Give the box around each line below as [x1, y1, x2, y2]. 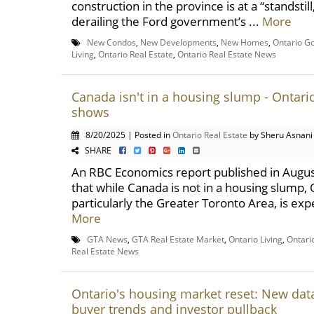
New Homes [221, 36, 268, 48]
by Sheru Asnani [247, 129, 313, 140]
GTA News [87, 233, 128, 245]
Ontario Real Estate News [177, 48, 276, 60]
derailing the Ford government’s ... [71, 13, 262, 29]
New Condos [87, 36, 136, 48]
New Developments [140, 36, 217, 48]
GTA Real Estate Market [132, 233, 224, 245]
